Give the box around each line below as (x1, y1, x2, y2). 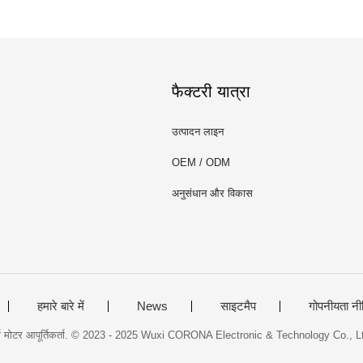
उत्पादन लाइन (172, 126, 224, 138)
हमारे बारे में (36, 298, 84, 313)
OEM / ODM (172, 156, 230, 169)
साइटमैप (220, 298, 256, 313)
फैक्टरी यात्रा (172, 83, 250, 100)
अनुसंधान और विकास (172, 187, 253, 199)
